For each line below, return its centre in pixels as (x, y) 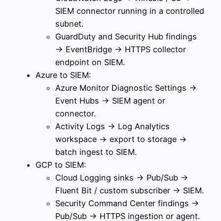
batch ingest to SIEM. (96, 152)
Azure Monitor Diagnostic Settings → (126, 88)
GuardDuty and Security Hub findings (126, 36)
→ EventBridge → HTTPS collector (121, 49)
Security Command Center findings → (127, 203)
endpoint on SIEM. (90, 62)
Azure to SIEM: (63, 75)
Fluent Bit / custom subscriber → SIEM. (129, 190)
